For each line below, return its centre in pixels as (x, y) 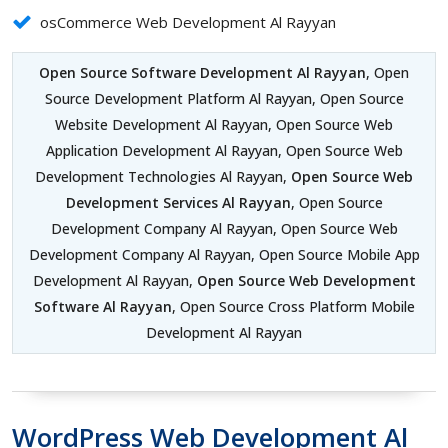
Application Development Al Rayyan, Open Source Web (224, 151)
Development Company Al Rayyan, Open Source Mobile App (224, 255)
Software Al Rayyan (102, 307)
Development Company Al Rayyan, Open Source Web (224, 229)
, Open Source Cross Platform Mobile (293, 307)
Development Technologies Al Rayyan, (163, 177)
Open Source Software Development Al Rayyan (202, 73)
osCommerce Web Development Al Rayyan (188, 22)
